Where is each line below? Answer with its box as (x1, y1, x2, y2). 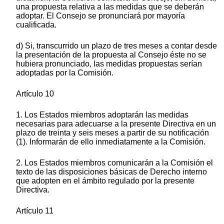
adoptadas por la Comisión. (16, 68, 113, 77)
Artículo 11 (16, 206, 53, 215)
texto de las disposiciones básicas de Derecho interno (16, 167, 207, 176)
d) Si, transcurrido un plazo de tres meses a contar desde (16, 41, 217, 50)
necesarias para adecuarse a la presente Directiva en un (16, 119, 216, 128)
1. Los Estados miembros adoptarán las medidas (16, 110, 188, 119)
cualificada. (16, 20, 56, 29)
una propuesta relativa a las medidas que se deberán (16, 2, 204, 11)
